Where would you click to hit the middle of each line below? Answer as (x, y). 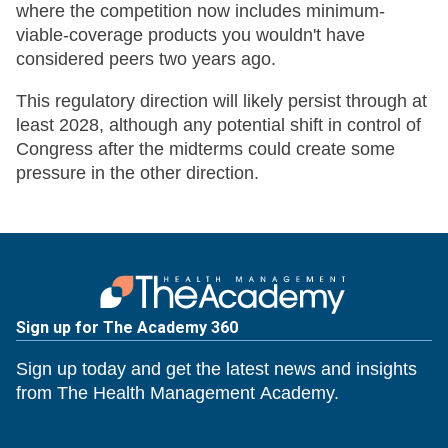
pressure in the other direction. (137, 172)
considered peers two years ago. (146, 58)
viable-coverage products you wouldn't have (190, 34)
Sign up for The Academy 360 (127, 327)
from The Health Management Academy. (177, 392)
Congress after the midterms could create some (205, 148)
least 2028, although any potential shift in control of (218, 124)
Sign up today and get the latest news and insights (216, 368)
